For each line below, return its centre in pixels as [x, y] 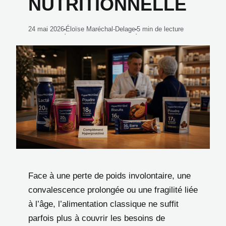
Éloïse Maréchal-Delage [100, 29]
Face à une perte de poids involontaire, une [109, 176]
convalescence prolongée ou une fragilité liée [113, 190]
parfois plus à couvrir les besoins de [97, 218]
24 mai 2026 [46, 29]
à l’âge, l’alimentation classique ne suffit [103, 204]
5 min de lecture [160, 29]
